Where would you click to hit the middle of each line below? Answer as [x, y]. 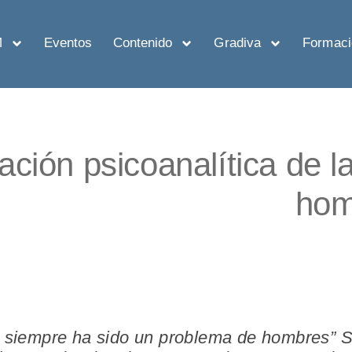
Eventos [68, 43]
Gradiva [238, 43]
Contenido [143, 43]
